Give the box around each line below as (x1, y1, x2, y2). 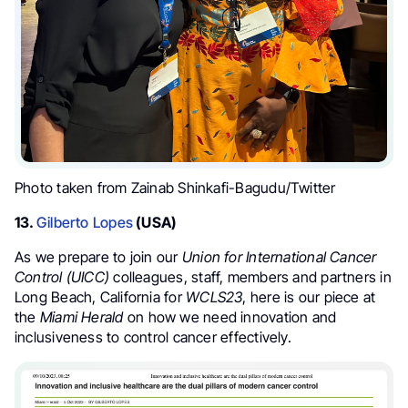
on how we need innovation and (123, 308, 337, 327)
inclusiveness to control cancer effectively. (15, 328, 291, 347)
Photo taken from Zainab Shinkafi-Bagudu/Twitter (15, 178, 336, 198)
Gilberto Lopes (36, 213, 134, 232)
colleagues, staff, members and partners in (113, 268, 392, 287)
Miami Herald (39, 308, 124, 327)
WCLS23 (186, 288, 243, 307)
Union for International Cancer (181, 248, 377, 267)
